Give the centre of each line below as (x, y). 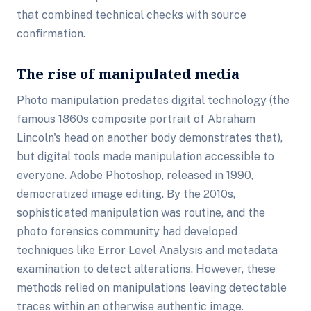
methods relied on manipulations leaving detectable (152, 288)
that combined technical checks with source (132, 15)
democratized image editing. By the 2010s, (126, 194)
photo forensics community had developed (127, 232)
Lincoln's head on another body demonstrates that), (150, 138)
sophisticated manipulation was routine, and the (141, 213)
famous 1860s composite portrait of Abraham (136, 119)
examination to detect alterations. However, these (146, 269)
